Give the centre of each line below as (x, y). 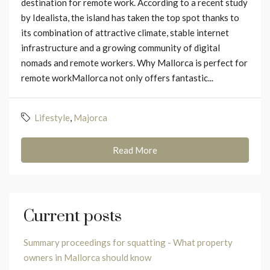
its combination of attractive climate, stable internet (125, 32)
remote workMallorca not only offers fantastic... (117, 77)
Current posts (73, 216)
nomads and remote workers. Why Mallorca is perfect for (134, 62)
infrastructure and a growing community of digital (121, 47)
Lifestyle (52, 117)
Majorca (90, 117)
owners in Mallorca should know (87, 257)
